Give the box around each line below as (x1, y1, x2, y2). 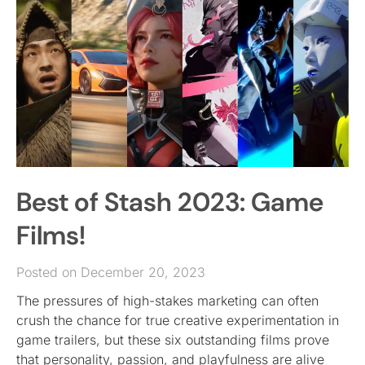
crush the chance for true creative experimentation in (16, 312, 339, 329)
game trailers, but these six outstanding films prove (16, 332, 329, 349)
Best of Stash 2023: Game (16, 185, 323, 220)
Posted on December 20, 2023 (16, 264, 205, 281)
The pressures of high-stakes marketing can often (16, 292, 319, 310)
